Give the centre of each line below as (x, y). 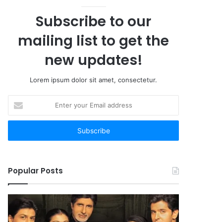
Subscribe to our (93, 22)
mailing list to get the (93, 41)
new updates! (93, 60)
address (20, 131)
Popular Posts (36, 171)
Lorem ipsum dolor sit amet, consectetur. (93, 80)
